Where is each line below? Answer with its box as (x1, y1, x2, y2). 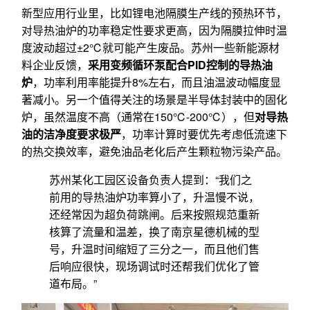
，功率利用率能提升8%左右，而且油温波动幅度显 (33, 74, 281, 91)
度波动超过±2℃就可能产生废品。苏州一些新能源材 (21, 39, 280, 56)
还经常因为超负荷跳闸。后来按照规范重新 (49, 206, 259, 223)
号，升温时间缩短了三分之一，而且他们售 (49, 241, 259, 257)
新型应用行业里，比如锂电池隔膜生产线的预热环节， (21, 5, 287, 21)
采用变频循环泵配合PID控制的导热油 (88, 57, 273, 73)
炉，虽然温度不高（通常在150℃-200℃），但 (21, 109, 255, 125)
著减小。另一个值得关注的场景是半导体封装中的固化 (21, 91, 287, 108)
